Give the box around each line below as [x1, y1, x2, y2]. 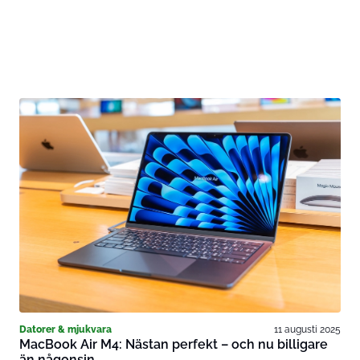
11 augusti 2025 [274, 322, 341, 335]
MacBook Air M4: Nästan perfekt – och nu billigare [19, 336, 328, 352]
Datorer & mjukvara [19, 322, 112, 335]
